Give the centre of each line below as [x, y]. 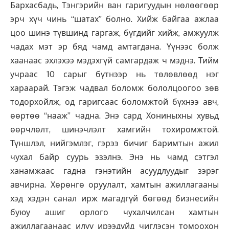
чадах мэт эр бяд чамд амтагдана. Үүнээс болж [114, 47]
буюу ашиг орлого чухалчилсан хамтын [114, 213]
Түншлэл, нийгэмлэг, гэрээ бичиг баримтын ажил [114, 144]
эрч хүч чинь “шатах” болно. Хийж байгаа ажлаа [114, 19]
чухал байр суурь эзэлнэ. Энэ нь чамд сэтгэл [114, 157]
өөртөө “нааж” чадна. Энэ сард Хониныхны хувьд [114, 116]
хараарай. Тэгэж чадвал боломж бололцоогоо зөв [114, 88]
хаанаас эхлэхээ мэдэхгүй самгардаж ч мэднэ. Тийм [114, 61]
